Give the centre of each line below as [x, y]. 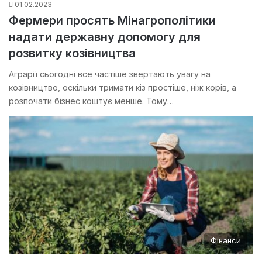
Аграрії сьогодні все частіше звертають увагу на [110, 74]
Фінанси [226, 240]
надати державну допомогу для [105, 37]
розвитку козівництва [72, 54]
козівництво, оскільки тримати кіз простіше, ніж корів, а [123, 88]
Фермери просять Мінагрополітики [112, 21]
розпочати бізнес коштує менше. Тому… [91, 101]
